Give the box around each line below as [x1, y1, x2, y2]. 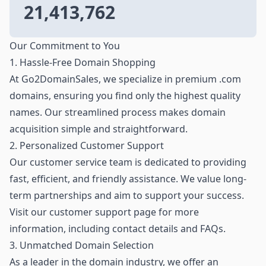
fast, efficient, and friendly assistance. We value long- [9, 172, 246, 185]
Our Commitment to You [9, 39, 120, 52]
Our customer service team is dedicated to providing [9, 155, 246, 169]
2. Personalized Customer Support [9, 138, 164, 152]
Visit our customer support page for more [9, 205, 199, 218]
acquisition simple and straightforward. [9, 122, 188, 135]
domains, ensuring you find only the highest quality [9, 88, 240, 102]
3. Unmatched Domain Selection [9, 238, 154, 252]
